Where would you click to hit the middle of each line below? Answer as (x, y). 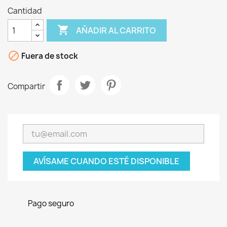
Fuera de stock (49, 56)
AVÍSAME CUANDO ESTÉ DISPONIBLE (106, 161)
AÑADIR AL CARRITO (116, 30)
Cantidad (25, 11)
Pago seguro (51, 203)
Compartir (26, 86)
